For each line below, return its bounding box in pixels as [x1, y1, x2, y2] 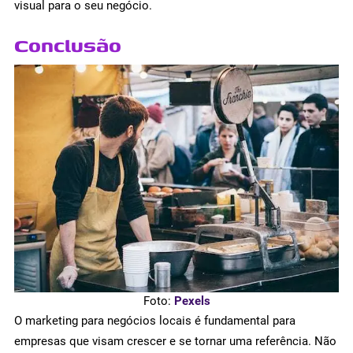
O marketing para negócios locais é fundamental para [14, 313, 295, 328]
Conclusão [14, 30, 121, 59]
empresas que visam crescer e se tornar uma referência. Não [14, 333, 336, 348]
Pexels [173, 293, 210, 308]
